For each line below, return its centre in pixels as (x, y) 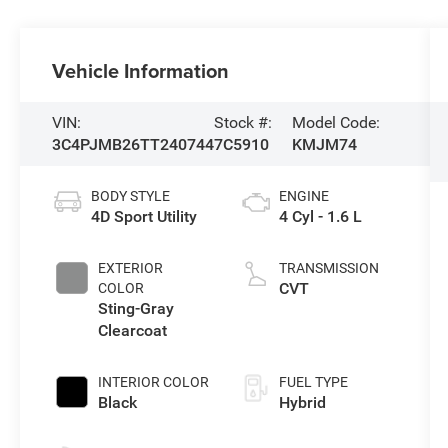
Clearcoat (133, 330)
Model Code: (336, 122)
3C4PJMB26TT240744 (133, 144)
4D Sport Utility (144, 216)
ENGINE (303, 195)
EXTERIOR (131, 267)
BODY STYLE (131, 195)
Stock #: (243, 122)
